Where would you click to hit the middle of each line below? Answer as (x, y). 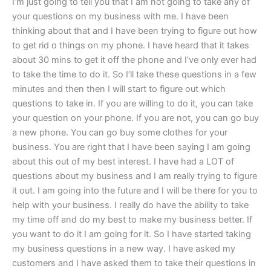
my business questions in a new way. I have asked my (124, 249)
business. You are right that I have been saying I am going (131, 147)
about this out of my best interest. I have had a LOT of (123, 162)
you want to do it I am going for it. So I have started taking (132, 234)
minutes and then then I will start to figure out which (119, 89)
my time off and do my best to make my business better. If (132, 220)
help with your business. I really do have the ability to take (130, 205)
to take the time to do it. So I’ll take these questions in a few (134, 75)
